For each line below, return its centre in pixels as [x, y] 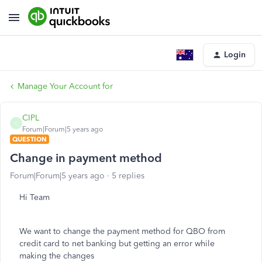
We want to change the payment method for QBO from [122, 231]
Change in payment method [86, 158]
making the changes [57, 256]
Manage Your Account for [65, 86]
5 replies [128, 176]
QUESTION [30, 139]
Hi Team [35, 197]
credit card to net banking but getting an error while [117, 244]
